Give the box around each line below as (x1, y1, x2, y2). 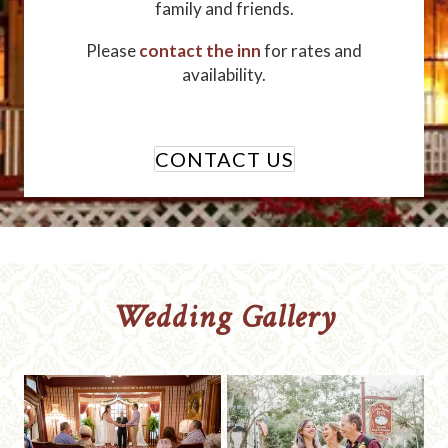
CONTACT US (154, 147, 294, 172)
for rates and (261, 40, 362, 62)
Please (86, 40, 139, 62)
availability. (182, 64, 266, 86)
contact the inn (139, 40, 261, 62)
